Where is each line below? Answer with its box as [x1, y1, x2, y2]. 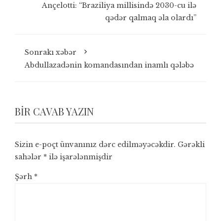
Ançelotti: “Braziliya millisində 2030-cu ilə [42, 1, 196, 10]
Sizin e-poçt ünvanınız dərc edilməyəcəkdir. [15, 140, 176, 149]
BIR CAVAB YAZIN [15, 105, 94, 118]
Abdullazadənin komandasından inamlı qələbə [25, 61, 194, 70]
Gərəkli [178, 140, 205, 149]
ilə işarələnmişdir [47, 152, 112, 161]
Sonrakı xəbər [25, 48, 76, 57]
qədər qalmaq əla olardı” [105, 13, 196, 22]
